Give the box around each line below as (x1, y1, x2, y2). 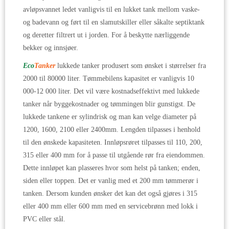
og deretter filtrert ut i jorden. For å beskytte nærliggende (23, 31, 190, 39)
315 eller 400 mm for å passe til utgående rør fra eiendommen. (23, 151, 205, 159)
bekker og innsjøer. (23, 44, 78, 52)
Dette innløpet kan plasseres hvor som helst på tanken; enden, (23, 164, 200, 172)
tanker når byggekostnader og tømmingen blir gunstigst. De (23, 100, 195, 108)
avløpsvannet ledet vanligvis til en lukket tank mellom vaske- (23, 6, 200, 14)
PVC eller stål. (23, 215, 67, 223)
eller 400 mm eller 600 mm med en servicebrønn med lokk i (23, 202, 198, 211)
